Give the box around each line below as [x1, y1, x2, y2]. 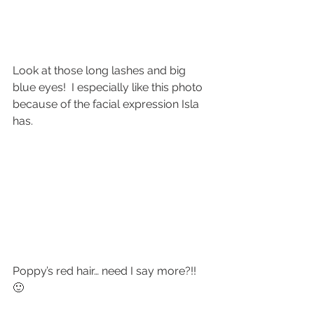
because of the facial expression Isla [13, 97, 202, 111]
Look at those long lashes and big [13, 63, 189, 77]
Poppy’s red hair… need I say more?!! [13, 264, 202, 278]
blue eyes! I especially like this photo [13, 80, 205, 94]
